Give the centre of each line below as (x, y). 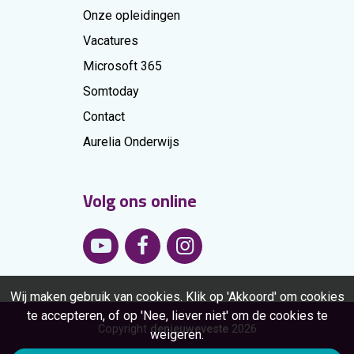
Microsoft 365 (123, 66)
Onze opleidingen (132, 15)
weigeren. (177, 335)
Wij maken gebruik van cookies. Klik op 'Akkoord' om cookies (177, 297)
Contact (104, 117)
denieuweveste (189, 329)
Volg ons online (140, 201)
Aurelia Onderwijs (132, 142)
